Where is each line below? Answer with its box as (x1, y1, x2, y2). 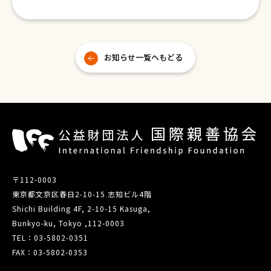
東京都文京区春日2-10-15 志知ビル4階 (12, 188, 152, 199)
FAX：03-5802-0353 (12, 246, 88, 257)
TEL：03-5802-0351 (12, 232, 88, 243)
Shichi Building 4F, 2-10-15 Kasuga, (12, 203, 151, 214)
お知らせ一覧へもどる (104, 51, 183, 63)
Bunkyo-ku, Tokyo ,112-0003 (12, 217, 125, 228)
